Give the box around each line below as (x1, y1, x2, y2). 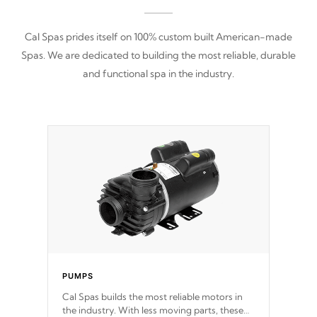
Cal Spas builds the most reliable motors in (62, 291, 243, 303)
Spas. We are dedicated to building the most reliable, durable (21, 49, 296, 62)
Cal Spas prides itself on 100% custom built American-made (25, 30, 292, 44)
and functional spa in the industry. (83, 67, 234, 81)
